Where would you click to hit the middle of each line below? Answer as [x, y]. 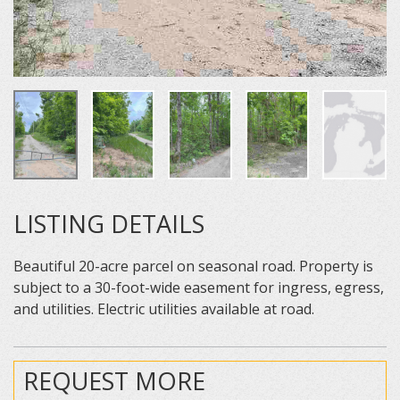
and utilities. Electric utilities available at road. [164, 309]
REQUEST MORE [114, 381]
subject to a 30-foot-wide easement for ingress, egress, [199, 287]
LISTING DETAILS [109, 224]
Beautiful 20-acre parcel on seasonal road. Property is [193, 266]
